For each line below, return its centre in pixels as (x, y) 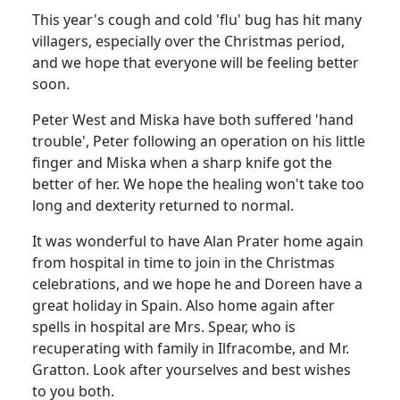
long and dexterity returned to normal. (163, 206)
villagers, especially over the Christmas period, (188, 42)
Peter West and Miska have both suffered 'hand (193, 120)
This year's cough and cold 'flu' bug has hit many (197, 20)
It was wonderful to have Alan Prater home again (198, 242)
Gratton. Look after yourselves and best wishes (192, 370)
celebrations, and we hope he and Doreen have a (197, 284)
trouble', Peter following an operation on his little (199, 142)
